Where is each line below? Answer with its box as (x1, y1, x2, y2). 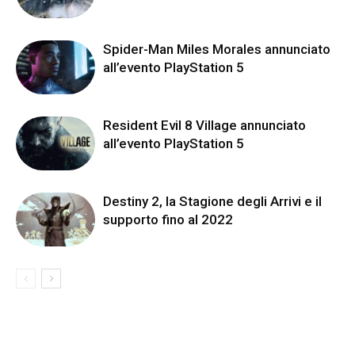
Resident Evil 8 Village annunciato (103, 116, 306, 133)
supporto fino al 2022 (103, 211, 233, 227)
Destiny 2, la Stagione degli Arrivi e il (103, 193, 322, 209)
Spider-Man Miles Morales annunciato (103, 40, 330, 57)
